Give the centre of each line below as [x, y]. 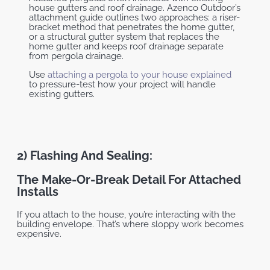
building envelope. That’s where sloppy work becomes [130, 224]
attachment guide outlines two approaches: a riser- [134, 17]
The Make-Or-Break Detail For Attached [129, 179]
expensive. [39, 234]
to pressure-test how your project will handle [122, 84]
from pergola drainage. [76, 56]
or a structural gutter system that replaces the [124, 36]
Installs [38, 191]
